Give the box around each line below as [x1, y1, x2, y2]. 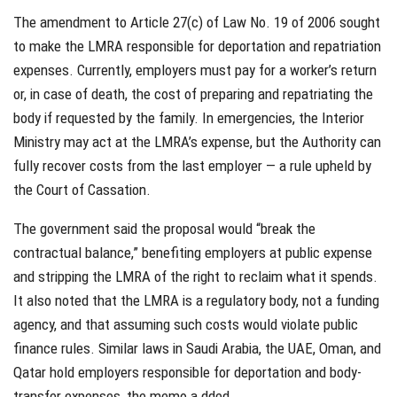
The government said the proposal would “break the [13, 220, 315, 238]
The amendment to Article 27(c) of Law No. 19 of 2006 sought [13, 13, 380, 32]
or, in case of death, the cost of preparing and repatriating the [13, 85, 373, 104]
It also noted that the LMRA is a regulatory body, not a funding [13, 292, 379, 310]
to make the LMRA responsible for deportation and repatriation [13, 37, 381, 56]
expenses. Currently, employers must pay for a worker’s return [13, 61, 377, 80]
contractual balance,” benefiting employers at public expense [13, 244, 372, 262]
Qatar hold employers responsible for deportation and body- [13, 363, 362, 382]
